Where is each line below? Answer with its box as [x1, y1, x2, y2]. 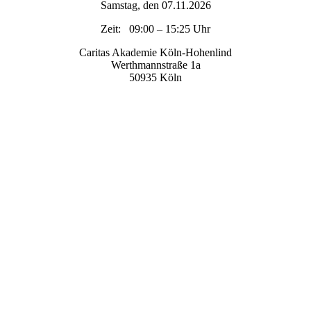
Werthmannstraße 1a [110, 58, 201, 71]
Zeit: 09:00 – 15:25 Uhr [101, 22, 210, 35]
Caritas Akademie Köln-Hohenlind [79, 46, 232, 58]
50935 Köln [129, 71, 182, 83]
